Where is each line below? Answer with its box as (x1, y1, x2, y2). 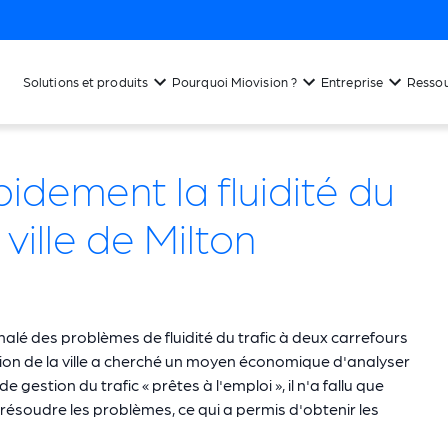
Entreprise (321, 74, 384, 89)
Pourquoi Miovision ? (172, 74, 298, 89)
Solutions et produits (22, 74, 149, 89)
